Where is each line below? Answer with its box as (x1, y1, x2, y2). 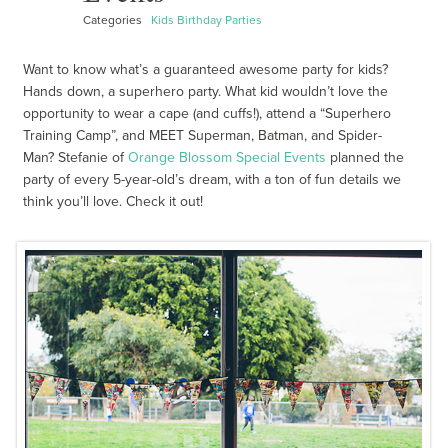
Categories (83, 12, 152, 27)
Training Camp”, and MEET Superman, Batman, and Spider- (23, 126, 383, 144)
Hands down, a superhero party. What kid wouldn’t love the (23, 82, 389, 100)
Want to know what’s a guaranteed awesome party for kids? (23, 60, 389, 78)
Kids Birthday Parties (151, 12, 263, 27)
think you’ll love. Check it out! (23, 192, 204, 210)
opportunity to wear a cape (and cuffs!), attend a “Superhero (23, 104, 392, 122)
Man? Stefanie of (23, 148, 129, 166)
